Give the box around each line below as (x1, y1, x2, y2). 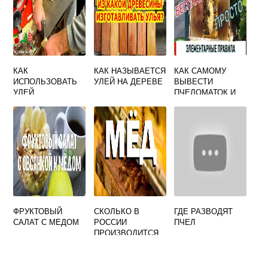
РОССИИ (93, 216, 127, 228)
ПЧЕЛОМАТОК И (174, 86, 236, 98)
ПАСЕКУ (174, 108, 206, 120)
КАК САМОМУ (174, 65, 227, 77)
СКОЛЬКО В (93, 205, 139, 217)
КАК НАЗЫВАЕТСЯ (93, 65, 166, 77)
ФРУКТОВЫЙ (13, 205, 63, 217)
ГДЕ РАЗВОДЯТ (174, 205, 233, 217)
